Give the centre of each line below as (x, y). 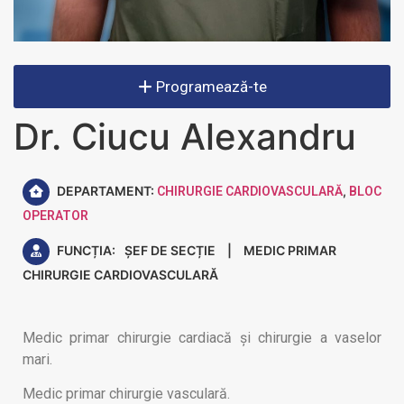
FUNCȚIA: (85, 251)
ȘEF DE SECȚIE (170, 251)
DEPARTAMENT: (104, 191)
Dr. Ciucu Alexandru (185, 137)
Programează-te (209, 87)
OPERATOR (55, 216)
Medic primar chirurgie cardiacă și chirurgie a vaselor (202, 338)
